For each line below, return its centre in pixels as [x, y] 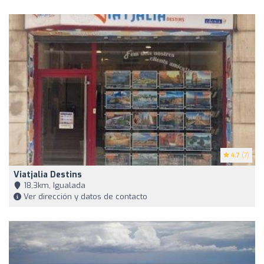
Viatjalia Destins [48, 175]
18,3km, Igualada [53, 186]
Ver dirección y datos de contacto [84, 197]
